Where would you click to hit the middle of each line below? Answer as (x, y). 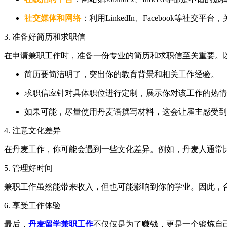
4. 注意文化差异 (32, 130)
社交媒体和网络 (53, 18)
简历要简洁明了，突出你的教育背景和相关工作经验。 (122, 74)
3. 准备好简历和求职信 (45, 36)
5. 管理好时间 (28, 168)
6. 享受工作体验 (32, 205)
